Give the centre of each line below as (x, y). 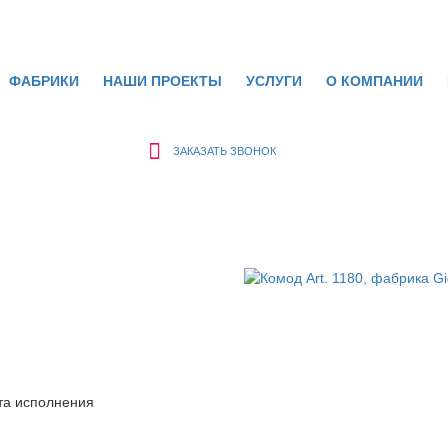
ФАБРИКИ (44, 81)
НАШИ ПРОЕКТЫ (163, 81)
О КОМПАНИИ (375, 81)
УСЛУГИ (274, 81)
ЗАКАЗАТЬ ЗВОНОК (224, 151)
